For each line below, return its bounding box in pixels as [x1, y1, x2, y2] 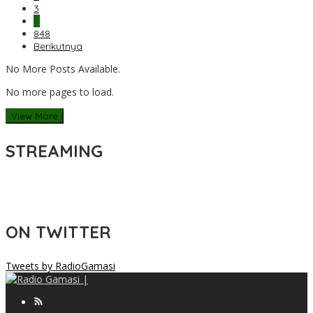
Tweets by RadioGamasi [6, 259, 115, 272]
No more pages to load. [6, 85, 114, 99]
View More [11, 110, 58, 122]
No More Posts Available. [6, 61, 120, 75]
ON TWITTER [6, 221, 111, 242]
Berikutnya [34, 39, 82, 52]
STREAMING [6, 140, 103, 161]
